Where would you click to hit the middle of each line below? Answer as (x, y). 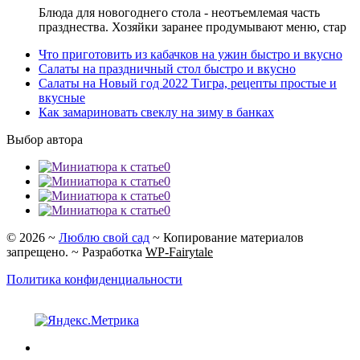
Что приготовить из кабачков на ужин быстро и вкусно (190, 54)
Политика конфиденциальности (94, 279)
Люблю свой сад (104, 237)
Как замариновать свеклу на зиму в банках (156, 112)
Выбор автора (45, 139)
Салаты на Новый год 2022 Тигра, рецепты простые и (188, 83)
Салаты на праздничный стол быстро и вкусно (167, 68)
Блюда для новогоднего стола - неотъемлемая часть (179, 12)
